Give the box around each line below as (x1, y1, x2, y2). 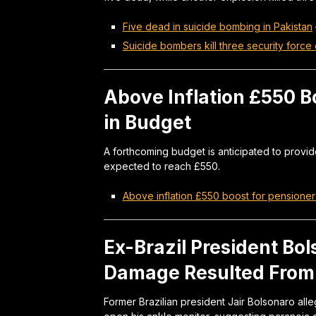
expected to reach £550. (104, 159, 220, 172)
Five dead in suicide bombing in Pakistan (122, 20, 312, 32)
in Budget (104, 111, 191, 133)
